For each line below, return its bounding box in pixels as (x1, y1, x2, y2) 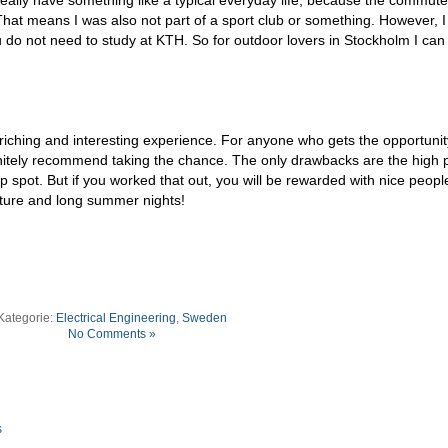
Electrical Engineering (56, 310, 176, 325)
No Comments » (68, 326, 156, 341)
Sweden (182, 310, 227, 325)
